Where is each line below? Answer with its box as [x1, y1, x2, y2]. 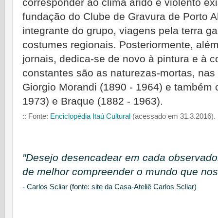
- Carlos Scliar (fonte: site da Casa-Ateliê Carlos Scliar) [22, 182, 197, 191]
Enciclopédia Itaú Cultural [50, 112, 130, 121]
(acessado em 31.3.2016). [130, 112, 216, 121]
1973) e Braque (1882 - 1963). [22, 95, 163, 108]
